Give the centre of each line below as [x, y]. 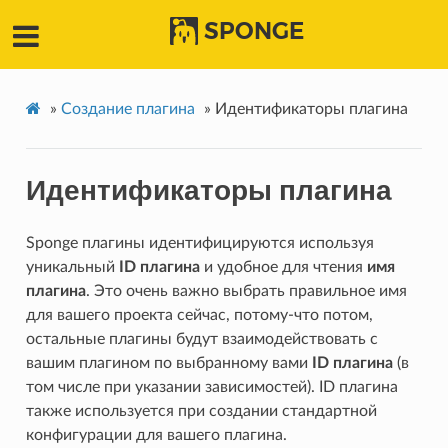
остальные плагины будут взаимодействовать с [201, 339]
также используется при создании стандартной [201, 411]
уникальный [72, 267]
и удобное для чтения [283, 267]
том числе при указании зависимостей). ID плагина [211, 387]
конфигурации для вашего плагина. [156, 435]
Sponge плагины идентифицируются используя [199, 243]
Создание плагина [127, 109]
